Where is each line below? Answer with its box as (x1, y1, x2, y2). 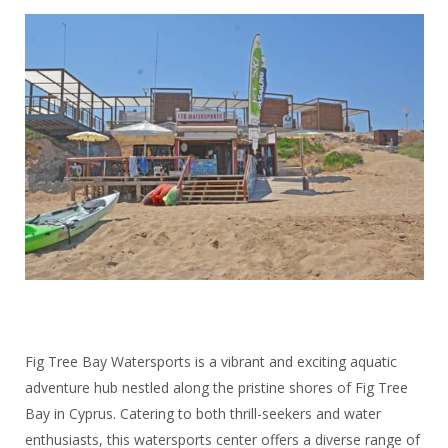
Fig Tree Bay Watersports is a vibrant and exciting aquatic (24, 351, 397, 371)
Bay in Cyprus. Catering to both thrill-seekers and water (24, 403, 381, 423)
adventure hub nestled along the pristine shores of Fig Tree (24, 377, 408, 397)
